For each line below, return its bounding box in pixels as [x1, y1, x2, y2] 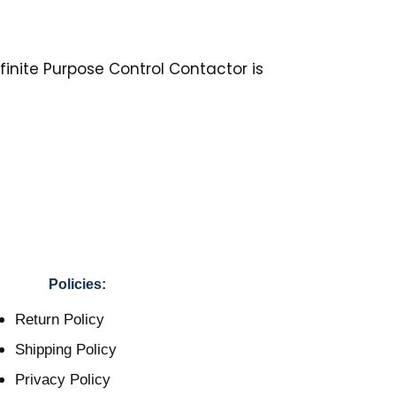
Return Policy [15, 311, 104, 329]
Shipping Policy [15, 341, 117, 359]
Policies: [48, 277, 106, 293]
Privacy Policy [15, 371, 110, 389]
